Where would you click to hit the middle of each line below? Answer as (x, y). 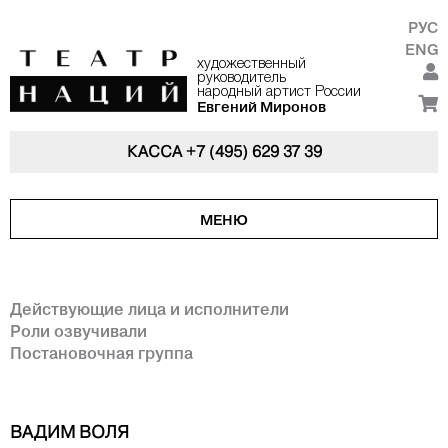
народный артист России (278, 92)
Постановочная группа (101, 353)
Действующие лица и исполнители (149, 309)
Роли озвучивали (78, 331)
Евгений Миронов (261, 107)
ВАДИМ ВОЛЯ (69, 432)
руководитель (241, 78)
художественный (251, 64)
